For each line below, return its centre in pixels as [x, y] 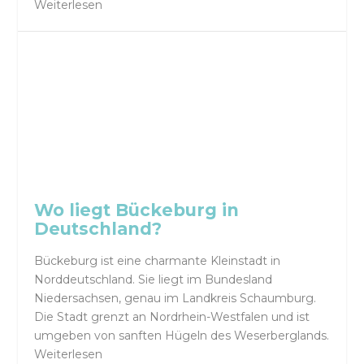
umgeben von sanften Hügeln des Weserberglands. [182, 336]
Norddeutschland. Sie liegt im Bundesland [154, 280]
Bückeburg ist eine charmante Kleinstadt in [158, 261]
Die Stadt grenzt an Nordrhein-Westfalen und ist [172, 317]
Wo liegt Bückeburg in [137, 210]
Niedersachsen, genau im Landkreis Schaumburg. [175, 299]
